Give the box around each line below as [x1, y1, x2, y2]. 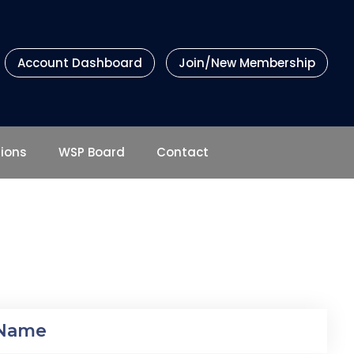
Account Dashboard [17, 55, 142, 72]
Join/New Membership [178, 55, 315, 72]
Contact [156, 143, 209, 160]
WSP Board [58, 143, 125, 160]
